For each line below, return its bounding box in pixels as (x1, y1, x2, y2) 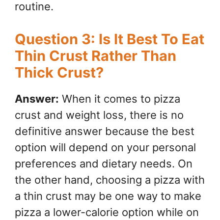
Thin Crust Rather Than (15, 47, 176, 65)
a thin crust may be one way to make (15, 190, 201, 203)
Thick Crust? (15, 64, 104, 82)
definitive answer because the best (15, 125, 194, 138)
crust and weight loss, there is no (15, 109, 184, 122)
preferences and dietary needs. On (15, 157, 192, 170)
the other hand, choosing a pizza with (15, 173, 205, 187)
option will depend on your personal (15, 141, 196, 154)
